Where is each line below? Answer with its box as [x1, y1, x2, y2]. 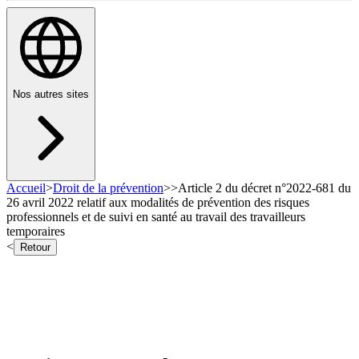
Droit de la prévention [53, 181, 163, 196]
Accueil [6, 181, 46, 196]
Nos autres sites [13, 88, 89, 101]
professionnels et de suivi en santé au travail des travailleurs [6, 210, 305, 224]
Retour [20, 241, 50, 254]
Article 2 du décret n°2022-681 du [178, 181, 351, 196]
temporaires [6, 224, 65, 239]
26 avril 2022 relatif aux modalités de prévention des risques [6, 196, 309, 210]
